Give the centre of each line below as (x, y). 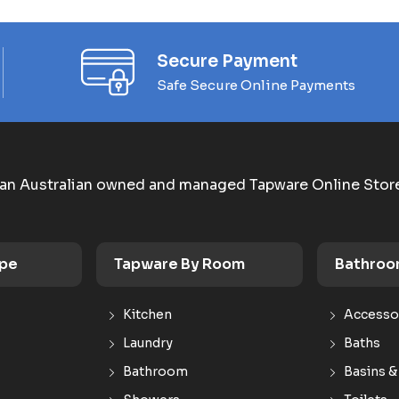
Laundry (148, 343)
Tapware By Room (179, 264)
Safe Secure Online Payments (256, 85)
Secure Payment (227, 61)
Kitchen (147, 314)
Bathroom (155, 371)
